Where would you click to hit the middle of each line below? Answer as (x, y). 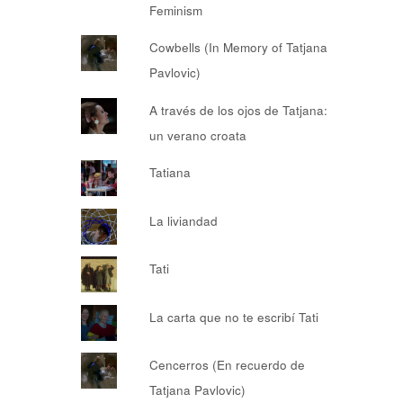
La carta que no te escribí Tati (233, 317)
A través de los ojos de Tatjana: (238, 110)
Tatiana (170, 173)
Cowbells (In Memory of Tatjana (238, 48)
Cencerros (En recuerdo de (227, 365)
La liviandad (183, 220)
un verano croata (197, 135)
